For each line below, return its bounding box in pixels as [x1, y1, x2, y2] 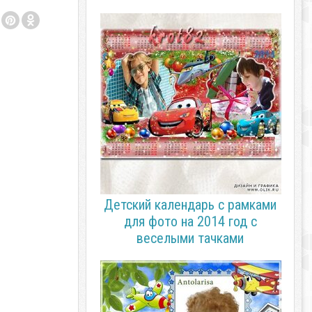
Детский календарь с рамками [104, 196, 276, 213]
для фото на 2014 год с [123, 213, 257, 230]
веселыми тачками [136, 230, 244, 247]
